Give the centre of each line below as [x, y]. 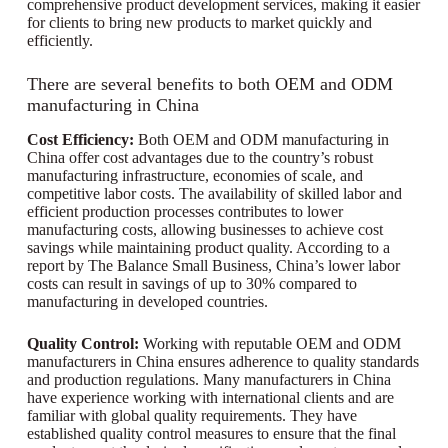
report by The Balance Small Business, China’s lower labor [213, 266]
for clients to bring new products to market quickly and [199, 22]
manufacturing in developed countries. [147, 302]
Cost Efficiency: [80, 140]
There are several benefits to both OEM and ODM [209, 83]
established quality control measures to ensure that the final [211, 434]
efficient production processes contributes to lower [184, 212]
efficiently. [59, 40]
